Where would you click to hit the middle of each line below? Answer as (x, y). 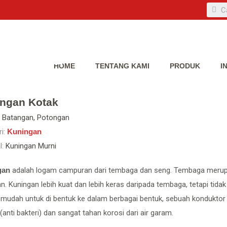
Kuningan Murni (30, 146)
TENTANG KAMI (123, 66)
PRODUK (185, 66)
